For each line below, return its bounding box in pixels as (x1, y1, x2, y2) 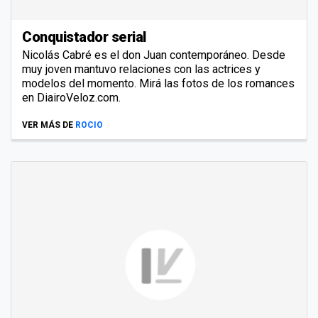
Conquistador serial (22, 28, 146, 46)
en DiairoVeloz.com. (22, 91, 121, 105)
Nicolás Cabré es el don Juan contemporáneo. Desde (22, 48, 285, 62)
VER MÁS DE (22, 120, 73, 131)
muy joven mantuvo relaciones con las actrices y (22, 62, 261, 77)
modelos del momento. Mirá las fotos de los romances (22, 77, 295, 91)
